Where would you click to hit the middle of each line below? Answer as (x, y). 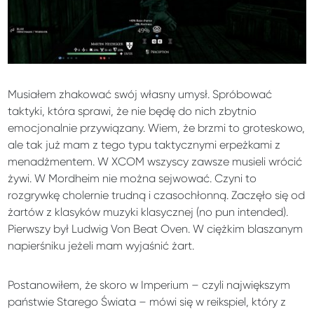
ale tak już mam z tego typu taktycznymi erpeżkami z (144, 144)
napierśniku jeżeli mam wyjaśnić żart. (101, 245)
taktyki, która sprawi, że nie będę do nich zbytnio (132, 111)
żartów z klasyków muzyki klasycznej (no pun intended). (148, 212)
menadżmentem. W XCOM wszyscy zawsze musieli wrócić (155, 161)
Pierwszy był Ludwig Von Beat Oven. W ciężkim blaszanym (156, 228)
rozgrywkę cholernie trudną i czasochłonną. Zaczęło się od (157, 195)
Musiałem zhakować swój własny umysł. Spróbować (140, 94)
